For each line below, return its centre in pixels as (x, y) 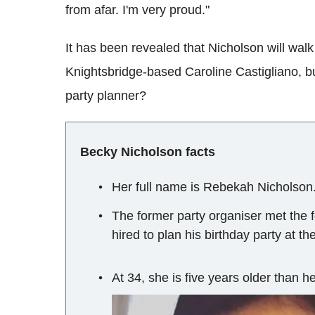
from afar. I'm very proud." (137, 10)
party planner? (106, 96)
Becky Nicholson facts (148, 152)
